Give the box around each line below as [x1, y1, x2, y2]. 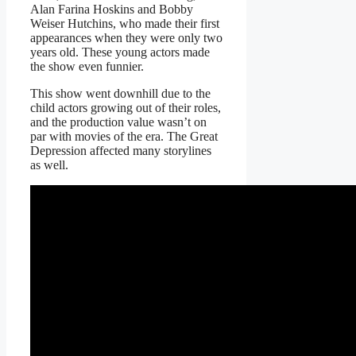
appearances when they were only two [30, 30, 222, 44]
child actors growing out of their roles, [30, 100, 221, 114]
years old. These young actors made [30, 44, 210, 59]
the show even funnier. [30, 59, 144, 73]
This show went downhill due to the [30, 86, 211, 100]
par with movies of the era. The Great [30, 129, 218, 143]
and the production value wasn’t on [30, 114, 207, 129]
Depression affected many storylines [30, 143, 211, 157]
